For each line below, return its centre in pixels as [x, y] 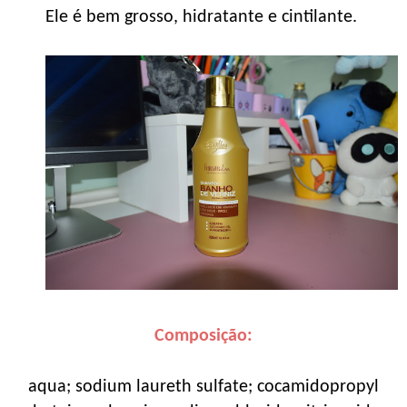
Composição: [203, 337]
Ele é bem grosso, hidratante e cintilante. [203, 17]
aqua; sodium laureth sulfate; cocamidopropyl [203, 387]
